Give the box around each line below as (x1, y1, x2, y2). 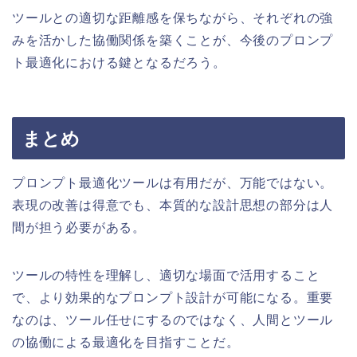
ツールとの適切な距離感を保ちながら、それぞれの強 (12, 10, 334, 25)
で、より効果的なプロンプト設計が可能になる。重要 (12, 291, 334, 305)
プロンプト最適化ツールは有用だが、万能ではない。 (12, 176, 334, 190)
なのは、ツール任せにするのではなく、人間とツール (12, 313, 334, 328)
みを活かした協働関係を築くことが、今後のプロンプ (12, 33, 334, 47)
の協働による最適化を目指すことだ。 (12, 335, 240, 350)
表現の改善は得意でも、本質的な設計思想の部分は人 (12, 198, 334, 213)
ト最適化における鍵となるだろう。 (12, 55, 226, 69)
